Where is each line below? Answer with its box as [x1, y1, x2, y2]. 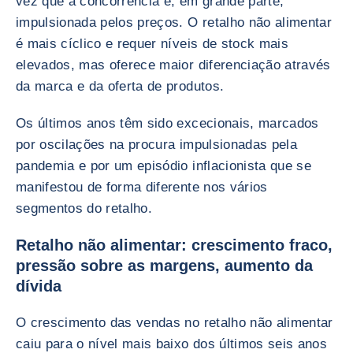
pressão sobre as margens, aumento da [16, 257, 313, 274]
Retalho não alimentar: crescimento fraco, [16, 236, 333, 254]
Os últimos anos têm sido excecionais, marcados [16, 116, 319, 131]
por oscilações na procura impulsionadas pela [16, 137, 297, 152]
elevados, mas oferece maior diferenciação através [16, 58, 331, 72]
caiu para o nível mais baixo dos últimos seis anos [16, 336, 327, 351]
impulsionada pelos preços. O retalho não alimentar [16, 15, 332, 30]
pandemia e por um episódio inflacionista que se [16, 158, 311, 173]
